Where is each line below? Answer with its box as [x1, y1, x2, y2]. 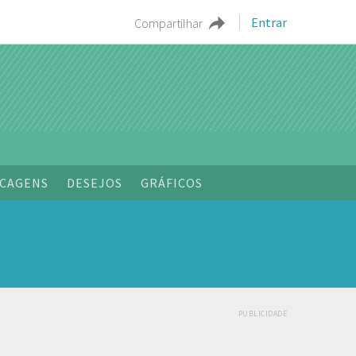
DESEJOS [67, 175, 122, 191]
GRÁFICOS [141, 175, 203, 191]
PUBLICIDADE [238, 308, 287, 319]
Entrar [251, 14, 287, 30]
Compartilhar [134, 15, 203, 32]
